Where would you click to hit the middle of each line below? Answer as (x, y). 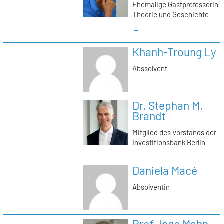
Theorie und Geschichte (170, 15)
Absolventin (151, 187)
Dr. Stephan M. (167, 105)
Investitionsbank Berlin (169, 143)
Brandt (149, 116)
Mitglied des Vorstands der (174, 133)
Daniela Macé (165, 170)
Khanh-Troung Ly (174, 52)
